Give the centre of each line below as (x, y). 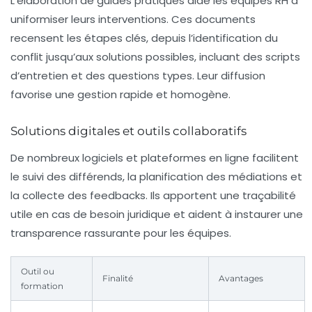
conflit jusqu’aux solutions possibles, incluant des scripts (155, 57)
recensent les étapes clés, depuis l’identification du (144, 38)
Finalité (118, 279)
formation (42, 286)
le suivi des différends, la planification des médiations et (156, 177)
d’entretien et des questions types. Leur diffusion (138, 76)
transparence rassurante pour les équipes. (121, 233)
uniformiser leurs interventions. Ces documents (133, 19)
